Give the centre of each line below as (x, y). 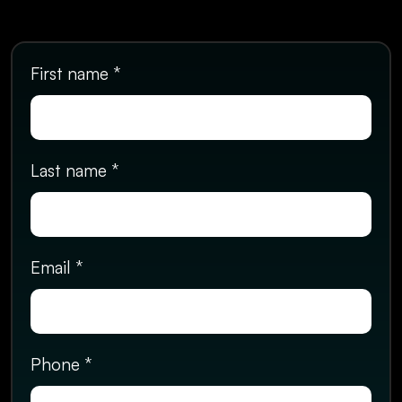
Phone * (61, 364)
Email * (57, 267)
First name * (75, 74)
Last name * (74, 170)
